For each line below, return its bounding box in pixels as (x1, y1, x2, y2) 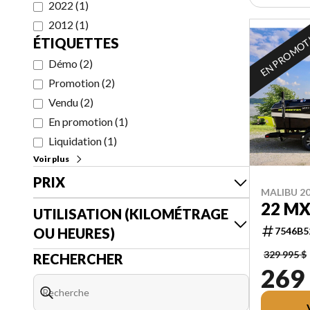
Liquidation (48, 134, 102, 147)
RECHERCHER (33, 250, 123, 267)
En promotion (48, 115, 113, 128)
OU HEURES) (33, 225, 115, 241)
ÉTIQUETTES (33, 35, 119, 51)
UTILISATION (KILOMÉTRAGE (33, 206, 228, 222)
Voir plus (33, 154, 69, 164)
